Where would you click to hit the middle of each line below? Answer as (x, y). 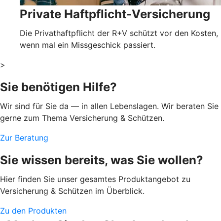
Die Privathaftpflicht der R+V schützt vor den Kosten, (119, 33)
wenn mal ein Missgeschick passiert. (88, 45)
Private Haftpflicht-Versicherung (115, 14)
